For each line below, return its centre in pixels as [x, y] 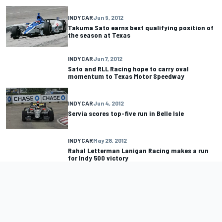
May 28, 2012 [110, 140]
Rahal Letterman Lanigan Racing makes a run [138, 150]
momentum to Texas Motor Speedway [126, 76]
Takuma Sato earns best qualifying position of [141, 28]
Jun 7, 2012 [108, 58]
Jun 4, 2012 [109, 103]
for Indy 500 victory [98, 158]
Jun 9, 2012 [108, 18]
